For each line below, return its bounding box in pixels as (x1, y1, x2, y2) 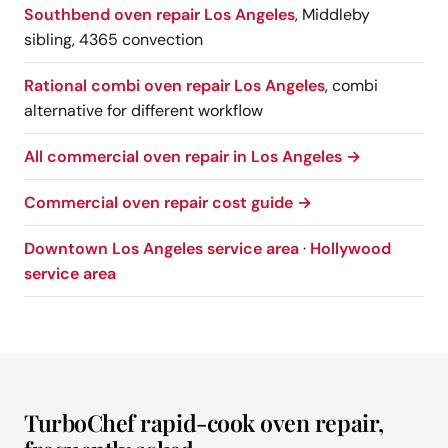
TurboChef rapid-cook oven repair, (24, 406, 384, 438)
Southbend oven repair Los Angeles (24, 3, 295, 25)
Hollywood (310, 237, 391, 259)
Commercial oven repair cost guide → (24, 191, 312, 213)
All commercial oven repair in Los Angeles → (24, 145, 361, 167)
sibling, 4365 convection (24, 28, 203, 50)
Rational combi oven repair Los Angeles (24, 74, 325, 96)
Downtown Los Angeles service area (24, 237, 299, 259)
